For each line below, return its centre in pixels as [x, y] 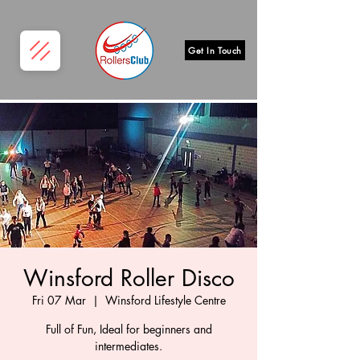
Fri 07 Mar [59, 300]
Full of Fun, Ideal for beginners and [129, 329]
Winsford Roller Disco [129, 278]
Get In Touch [215, 50]
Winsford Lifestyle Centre [165, 300]
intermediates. [129, 346]
